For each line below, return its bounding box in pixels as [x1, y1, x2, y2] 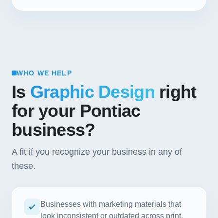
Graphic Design [30, 82, 155, 102]
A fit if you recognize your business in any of [12, 146, 182, 157]
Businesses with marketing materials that [40, 200, 181, 208]
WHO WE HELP [17, 69, 72, 77]
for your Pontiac [12, 101, 141, 121]
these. [12, 161, 36, 171]
